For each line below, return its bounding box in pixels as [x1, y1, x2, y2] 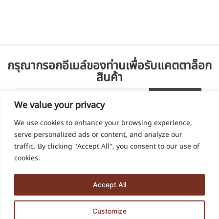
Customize [92, 206, 127, 215]
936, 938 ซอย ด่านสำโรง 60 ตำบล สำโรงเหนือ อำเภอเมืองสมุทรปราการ [10, 199, 205, 208]
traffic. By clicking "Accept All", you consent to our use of [14, 141, 199, 152]
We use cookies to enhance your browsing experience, [14, 117, 192, 128]
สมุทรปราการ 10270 [10, 206, 67, 216]
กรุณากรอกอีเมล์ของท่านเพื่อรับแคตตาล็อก [7, 57, 212, 75]
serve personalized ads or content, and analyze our [14, 129, 182, 140]
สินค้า [96, 68, 123, 87]
